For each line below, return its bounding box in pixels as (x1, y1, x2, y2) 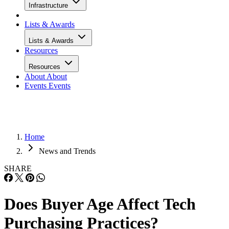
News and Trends (39, 147, 96, 155)
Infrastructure (29, 2, 70, 9)
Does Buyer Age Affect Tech (4, 195, 196, 214)
